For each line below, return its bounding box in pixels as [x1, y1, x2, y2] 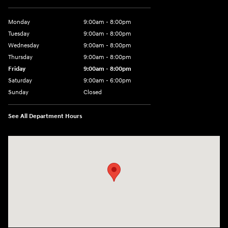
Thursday [8, 53, 33, 62]
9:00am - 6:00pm [83, 77, 131, 85]
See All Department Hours [8, 112, 82, 121]
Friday [8, 65, 25, 73]
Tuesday [8, 30, 30, 38]
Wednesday [8, 42, 39, 50]
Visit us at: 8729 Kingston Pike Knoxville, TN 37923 [8, 137, 161, 146]
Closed [83, 89, 102, 97]
